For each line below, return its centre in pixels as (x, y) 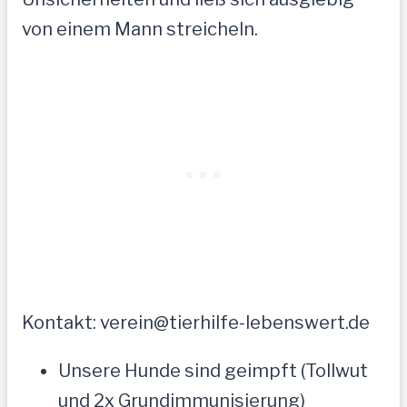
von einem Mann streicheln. (140, 30)
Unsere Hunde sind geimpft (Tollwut (213, 371)
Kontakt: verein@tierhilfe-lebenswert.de (196, 323)
